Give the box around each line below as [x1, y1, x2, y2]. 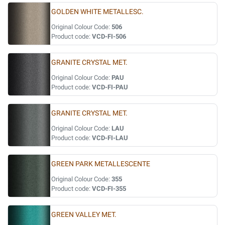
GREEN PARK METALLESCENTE [51, 160, 150, 168]
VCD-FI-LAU [92, 134, 128, 142]
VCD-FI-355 [92, 185, 126, 192]
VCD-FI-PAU [92, 83, 128, 91]
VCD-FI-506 [92, 33, 126, 40]
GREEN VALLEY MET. [51, 210, 117, 219]
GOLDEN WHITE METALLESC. [51, 8, 144, 16]
